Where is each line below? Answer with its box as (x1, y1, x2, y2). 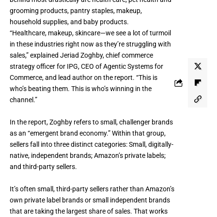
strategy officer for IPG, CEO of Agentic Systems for (10, 62, 163, 70)
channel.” (10, 95, 37, 104)
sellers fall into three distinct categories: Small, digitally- (10, 140, 173, 148)
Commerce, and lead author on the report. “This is (10, 73, 157, 81)
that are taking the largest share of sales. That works (10, 207, 168, 215)
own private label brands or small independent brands (10, 196, 170, 204)
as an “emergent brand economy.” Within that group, (10, 129, 166, 137)
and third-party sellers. (10, 162, 77, 170)
